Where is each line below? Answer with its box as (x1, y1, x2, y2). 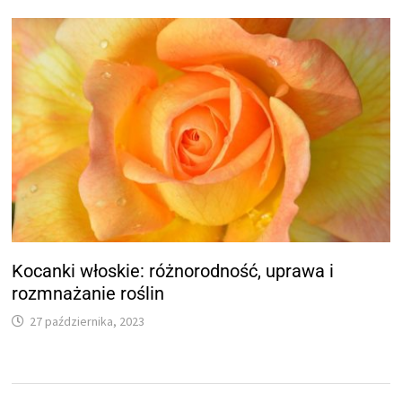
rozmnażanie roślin (12, 283, 165, 305)
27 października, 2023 (30, 313, 145, 330)
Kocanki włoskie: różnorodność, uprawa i (12, 260, 335, 283)
